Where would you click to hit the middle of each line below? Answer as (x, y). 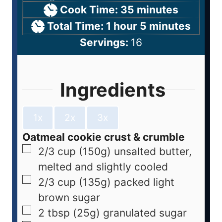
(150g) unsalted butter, (135, 151)
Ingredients (112, 89)
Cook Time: (90, 10)
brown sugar (69, 197)
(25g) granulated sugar (130, 213)
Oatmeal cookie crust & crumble (104, 137)
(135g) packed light (127, 182)
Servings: (105, 43)
